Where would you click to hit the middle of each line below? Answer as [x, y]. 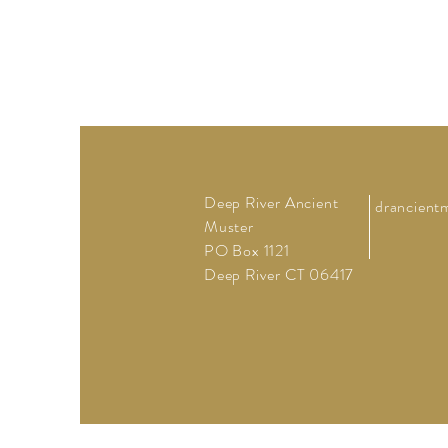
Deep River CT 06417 [279, 274]
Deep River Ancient [271, 202]
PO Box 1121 [247, 250]
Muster [229, 226]
